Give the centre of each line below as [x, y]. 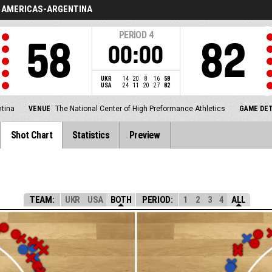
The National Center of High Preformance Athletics [140, 109]
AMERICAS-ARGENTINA [47, 9]
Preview [145, 135]
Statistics [91, 135]
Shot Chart [32, 135]
